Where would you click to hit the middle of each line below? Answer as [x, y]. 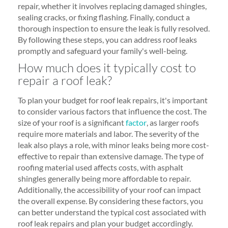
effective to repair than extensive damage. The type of [111, 156]
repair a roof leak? [65, 80]
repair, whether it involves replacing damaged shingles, [112, 6]
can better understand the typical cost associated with [112, 212]
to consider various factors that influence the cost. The [112, 111]
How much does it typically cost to [107, 68]
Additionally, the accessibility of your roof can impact [109, 190]
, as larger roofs [173, 122]
